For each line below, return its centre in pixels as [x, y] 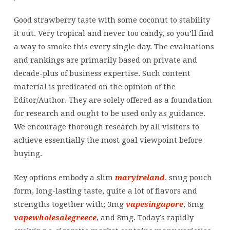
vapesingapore [154, 204]
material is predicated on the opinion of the [94, 87]
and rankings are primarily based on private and [105, 60]
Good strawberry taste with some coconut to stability [112, 20]
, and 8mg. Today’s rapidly [145, 217]
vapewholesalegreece [55, 217]
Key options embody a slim [64, 177]
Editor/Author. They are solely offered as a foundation [113, 100]
